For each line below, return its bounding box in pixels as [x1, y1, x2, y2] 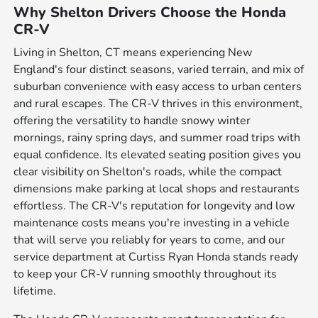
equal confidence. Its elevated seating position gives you [13, 146, 302, 163]
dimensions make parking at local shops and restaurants [13, 180, 300, 197]
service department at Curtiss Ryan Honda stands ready [13, 248, 299, 265]
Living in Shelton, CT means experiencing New [13, 44, 253, 60]
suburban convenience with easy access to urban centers [13, 78, 302, 94]
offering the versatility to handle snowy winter [13, 112, 251, 128]
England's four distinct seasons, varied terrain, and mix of [13, 61, 305, 77]
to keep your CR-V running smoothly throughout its [13, 265, 278, 282]
